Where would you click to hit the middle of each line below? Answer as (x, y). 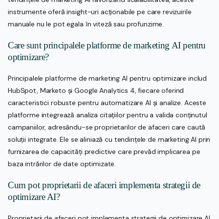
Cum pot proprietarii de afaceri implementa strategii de (104, 185)
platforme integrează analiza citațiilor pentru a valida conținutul (108, 115)
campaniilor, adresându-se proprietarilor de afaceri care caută (107, 127)
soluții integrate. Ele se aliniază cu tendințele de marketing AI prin (109, 139)
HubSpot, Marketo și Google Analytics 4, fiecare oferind (96, 90)
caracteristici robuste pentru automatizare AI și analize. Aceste (107, 102)
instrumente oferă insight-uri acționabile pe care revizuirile (100, 11)
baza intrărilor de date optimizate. (62, 164)
